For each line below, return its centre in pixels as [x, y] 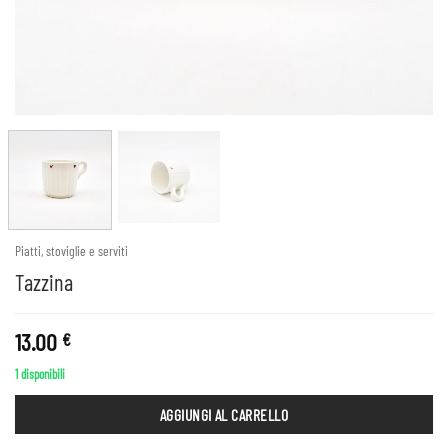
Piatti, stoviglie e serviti [71, 251]
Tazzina [44, 281]
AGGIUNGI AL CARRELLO [224, 414]
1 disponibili [40, 373]
